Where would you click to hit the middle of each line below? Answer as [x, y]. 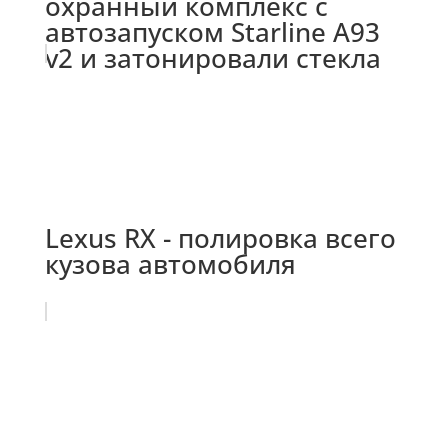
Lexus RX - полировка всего [220, 237]
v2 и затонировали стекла [212, 57]
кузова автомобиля [170, 263]
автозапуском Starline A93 [212, 31]
